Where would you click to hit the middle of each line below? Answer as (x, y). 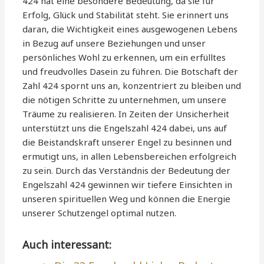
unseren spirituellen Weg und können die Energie (127, 199)
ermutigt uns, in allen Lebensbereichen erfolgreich (130, 156)
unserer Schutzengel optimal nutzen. (100, 213)
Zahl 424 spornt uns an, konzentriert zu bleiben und (132, 86)
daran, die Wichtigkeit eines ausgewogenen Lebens (130, 29)
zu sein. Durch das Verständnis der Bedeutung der (127, 171)
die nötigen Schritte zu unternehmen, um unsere (125, 100)
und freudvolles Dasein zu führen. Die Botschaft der (131, 72)
